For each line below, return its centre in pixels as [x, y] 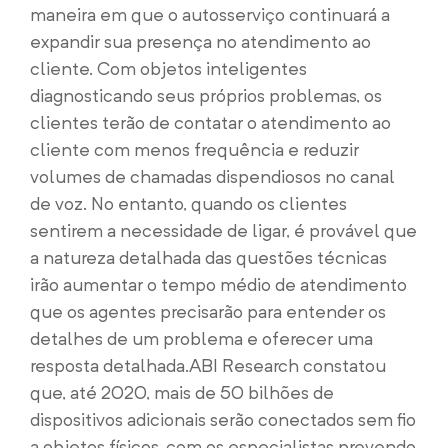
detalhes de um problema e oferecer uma [201, 338]
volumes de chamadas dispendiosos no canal [212, 176]
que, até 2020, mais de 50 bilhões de [182, 392]
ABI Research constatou [287, 365]
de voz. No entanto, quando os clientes [188, 203]
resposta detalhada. [109, 365]
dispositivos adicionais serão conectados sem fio [223, 419]
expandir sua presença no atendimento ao [200, 41]
